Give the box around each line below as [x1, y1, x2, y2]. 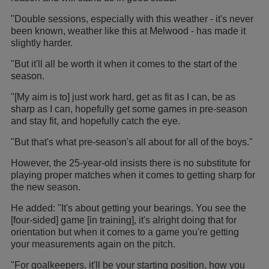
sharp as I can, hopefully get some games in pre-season [11, 104, 247, 115]
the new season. [11, 182, 80, 193]
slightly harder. [11, 38, 75, 49]
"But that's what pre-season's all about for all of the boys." [11, 137, 253, 148]
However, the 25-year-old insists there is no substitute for [11, 158, 250, 169]
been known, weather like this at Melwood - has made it [11, 26, 246, 37]
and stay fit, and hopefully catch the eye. [11, 116, 183, 127]
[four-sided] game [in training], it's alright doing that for [11, 215, 237, 226]
